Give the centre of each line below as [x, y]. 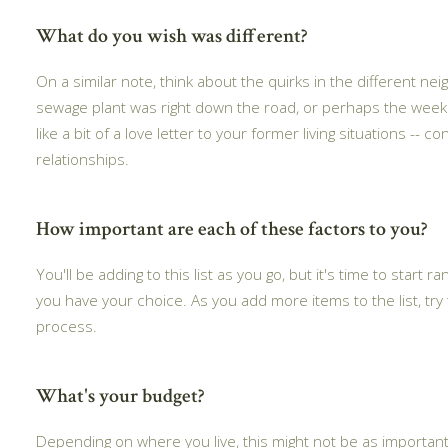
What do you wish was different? [171, 35]
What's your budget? [120, 395]
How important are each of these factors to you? [231, 228]
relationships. [82, 158]
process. [66, 325]
